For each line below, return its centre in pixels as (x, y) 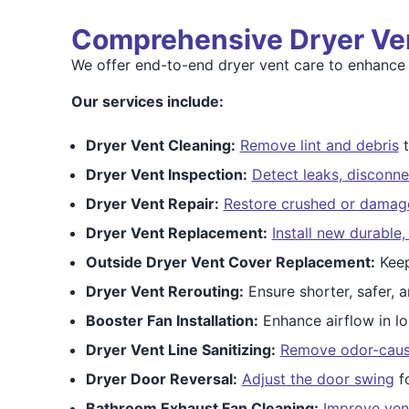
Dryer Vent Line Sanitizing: (180, 350)
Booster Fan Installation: (172, 320)
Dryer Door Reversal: (161, 379)
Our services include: (147, 101)
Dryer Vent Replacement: (176, 233)
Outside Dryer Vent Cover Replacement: (230, 262)
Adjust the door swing (318, 379)
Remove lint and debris (319, 145)
